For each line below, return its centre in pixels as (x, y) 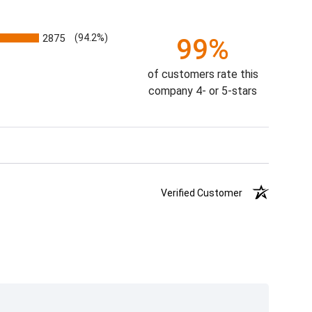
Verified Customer (206, 193)
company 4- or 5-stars (203, 91)
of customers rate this (203, 74)
